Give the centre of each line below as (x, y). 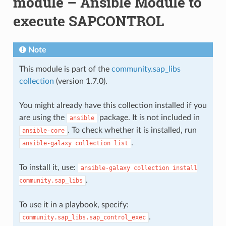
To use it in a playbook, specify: (74, 205)
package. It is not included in (148, 117)
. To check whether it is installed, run (132, 130)
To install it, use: (48, 167)
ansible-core (43, 130)
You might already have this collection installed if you (113, 105)
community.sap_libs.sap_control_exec (84, 217)
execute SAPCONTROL (88, 21)
